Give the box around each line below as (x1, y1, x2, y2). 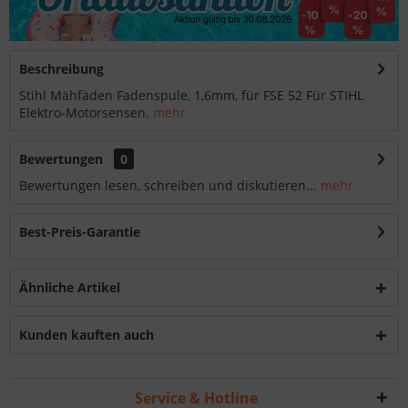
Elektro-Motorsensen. (19, 104, 153, 122)
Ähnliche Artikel (19, 279, 120, 297)
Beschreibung (19, 60, 104, 78)
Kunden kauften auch (19, 326, 154, 344)
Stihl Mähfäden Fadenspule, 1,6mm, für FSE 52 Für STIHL (19, 87, 363, 105)
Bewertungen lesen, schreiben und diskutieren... (19, 177, 317, 195)
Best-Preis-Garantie (19, 223, 140, 241)
